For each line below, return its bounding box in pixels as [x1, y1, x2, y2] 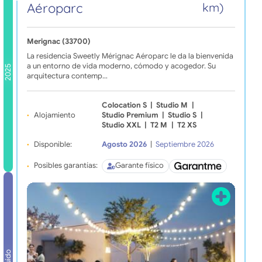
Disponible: [33, 139, 72, 149]
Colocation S [101, 100, 147, 110]
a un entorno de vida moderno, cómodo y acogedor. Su [26, 61, 216, 71]
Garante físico [115, 161, 164, 171]
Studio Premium [101, 110, 158, 120]
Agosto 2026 [101, 139, 147, 149]
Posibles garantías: [33, 161, 98, 171]
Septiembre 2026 [156, 139, 215, 149]
